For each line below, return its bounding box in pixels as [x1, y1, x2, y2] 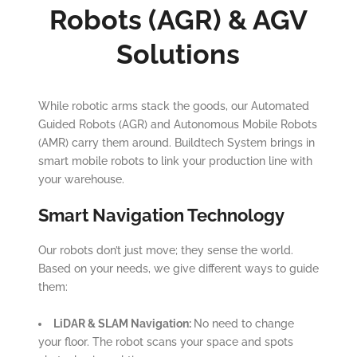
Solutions [116, 38, 241, 71]
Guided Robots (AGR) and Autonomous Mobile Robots [37, 118, 317, 131]
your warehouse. [37, 173, 124, 186]
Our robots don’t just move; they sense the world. [37, 244, 293, 257]
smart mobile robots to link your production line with [37, 155, 312, 168]
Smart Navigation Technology [37, 205, 284, 226]
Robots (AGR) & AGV [49, 4, 308, 37]
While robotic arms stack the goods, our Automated [37, 100, 309, 113]
